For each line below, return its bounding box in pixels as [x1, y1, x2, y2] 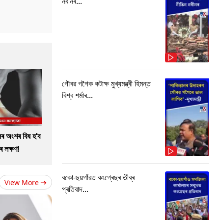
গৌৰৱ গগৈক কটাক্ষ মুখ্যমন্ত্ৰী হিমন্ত [62, 78, 151, 89]
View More [4, 177, 39, 187]
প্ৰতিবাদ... [62, 183, 88, 194]
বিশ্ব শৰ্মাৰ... [62, 89, 93, 101]
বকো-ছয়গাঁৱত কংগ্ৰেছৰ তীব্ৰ [62, 171, 135, 183]
